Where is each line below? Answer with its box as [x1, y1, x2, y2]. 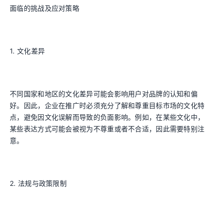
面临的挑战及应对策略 [10, 4, 79, 12]
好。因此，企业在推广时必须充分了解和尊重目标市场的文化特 [10, 101, 205, 109]
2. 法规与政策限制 [10, 179, 67, 187]
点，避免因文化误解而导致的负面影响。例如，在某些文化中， [10, 113, 205, 121]
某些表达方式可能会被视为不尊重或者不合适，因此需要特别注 [10, 125, 205, 133]
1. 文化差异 [10, 47, 45, 55]
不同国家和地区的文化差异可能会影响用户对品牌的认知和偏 [10, 90, 198, 98]
